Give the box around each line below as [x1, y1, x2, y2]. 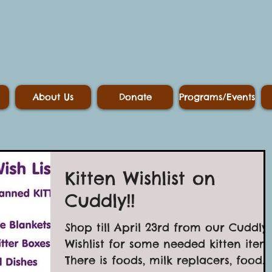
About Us [33, 91, 73, 103]
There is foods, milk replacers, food [65, 253, 262, 267]
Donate [118, 91, 152, 103]
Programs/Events [179, 91, 255, 103]
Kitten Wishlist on [65, 167, 216, 189]
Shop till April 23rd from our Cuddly [65, 220, 267, 234]
